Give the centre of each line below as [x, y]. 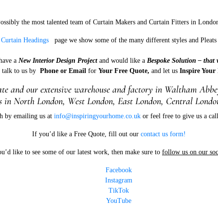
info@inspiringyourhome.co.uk [97, 116]
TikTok [119, 190]
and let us [164, 71]
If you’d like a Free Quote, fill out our [86, 134]
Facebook [119, 170]
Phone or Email [63, 71]
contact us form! [163, 134]
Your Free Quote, [125, 71]
